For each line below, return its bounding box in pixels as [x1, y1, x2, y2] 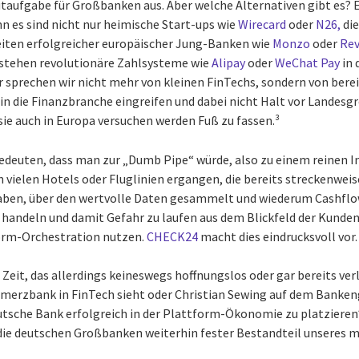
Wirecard [238, 16, 287, 32]
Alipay [212, 54, 246, 71]
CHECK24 [147, 228, 199, 244]
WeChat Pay [275, 54, 341, 71]
